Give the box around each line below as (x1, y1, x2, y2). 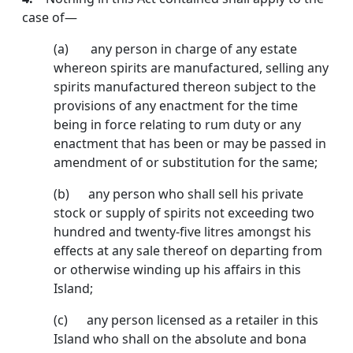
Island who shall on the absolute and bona (54, 330, 307, 348)
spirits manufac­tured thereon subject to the (54, 78, 316, 96)
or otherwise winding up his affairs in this (54, 261, 301, 279)
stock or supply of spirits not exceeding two (54, 204, 314, 222)
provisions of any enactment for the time (54, 97, 298, 115)
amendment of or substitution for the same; (54, 154, 318, 172)
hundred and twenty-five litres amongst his (54, 223, 311, 241)
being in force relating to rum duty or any (54, 116, 301, 134)
